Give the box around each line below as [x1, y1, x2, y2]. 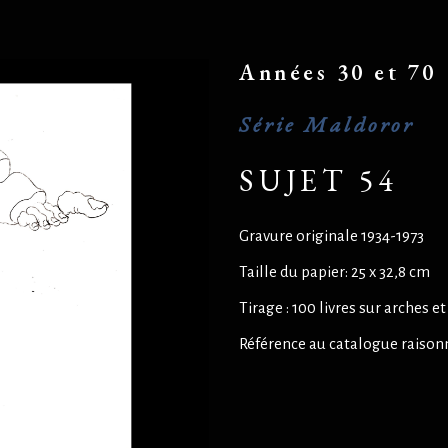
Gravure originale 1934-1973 [239, 227, 424, 244]
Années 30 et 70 [239, 58, 437, 87]
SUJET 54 [239, 161, 397, 200]
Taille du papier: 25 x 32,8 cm [239, 263, 430, 280]
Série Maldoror [239, 110, 415, 139]
